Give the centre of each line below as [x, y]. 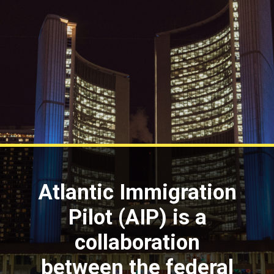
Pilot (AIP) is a [137, 217]
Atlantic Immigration [137, 192]
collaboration [138, 242]
